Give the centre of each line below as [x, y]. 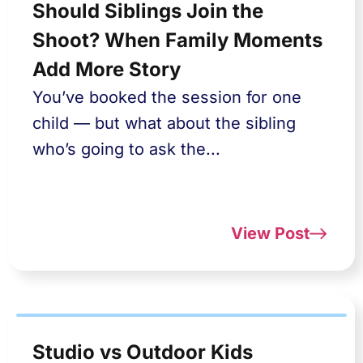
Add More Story [107, 69]
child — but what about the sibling [164, 123]
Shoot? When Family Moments [177, 40]
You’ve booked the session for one [167, 97]
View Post [270, 233]
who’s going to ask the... [126, 149]
